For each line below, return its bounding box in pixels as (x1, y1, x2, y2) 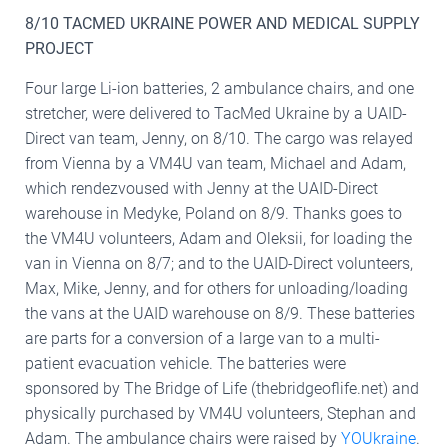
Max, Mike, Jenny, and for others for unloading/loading (25, 278, 408, 298)
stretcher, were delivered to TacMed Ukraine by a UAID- (25, 103, 407, 123)
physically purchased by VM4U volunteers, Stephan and (25, 403, 416, 423)
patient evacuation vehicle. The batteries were (25, 353, 346, 373)
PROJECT (25, 38, 94, 58)
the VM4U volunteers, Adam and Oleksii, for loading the (25, 228, 412, 248)
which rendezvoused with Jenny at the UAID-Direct (25, 178, 378, 198)
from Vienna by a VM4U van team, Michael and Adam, (25, 153, 406, 173)
